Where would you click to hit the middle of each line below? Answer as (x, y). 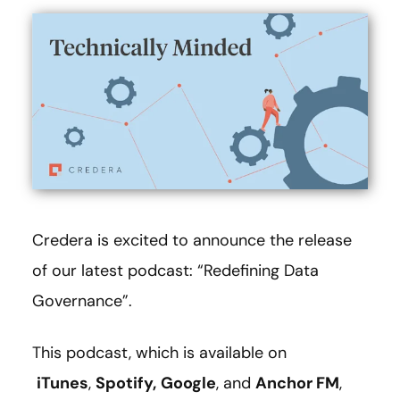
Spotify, (126, 383)
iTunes (62, 383)
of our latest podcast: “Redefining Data (175, 271)
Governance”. (82, 301)
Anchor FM (297, 383)
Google (188, 383)
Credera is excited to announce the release (192, 241)
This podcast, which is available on (159, 353)
